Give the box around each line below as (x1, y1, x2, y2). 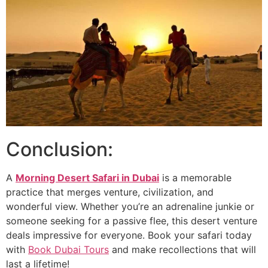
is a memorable (159, 172, 232, 184)
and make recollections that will (109, 243, 256, 256)
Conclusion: (6, 138, 113, 162)
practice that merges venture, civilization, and (6, 186, 214, 199)
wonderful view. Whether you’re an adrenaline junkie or (6, 200, 254, 213)
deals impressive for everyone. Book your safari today (6, 229, 252, 242)
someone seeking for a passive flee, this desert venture (6, 215, 257, 227)
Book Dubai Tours (28, 243, 109, 256)
